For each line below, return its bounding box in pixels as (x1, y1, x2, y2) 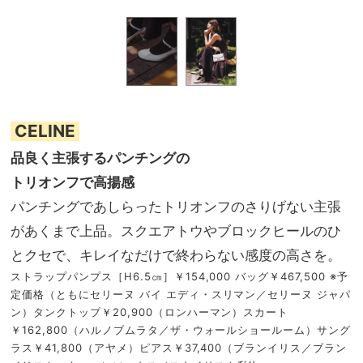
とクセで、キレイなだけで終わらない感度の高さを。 (11, 246, 341, 264)
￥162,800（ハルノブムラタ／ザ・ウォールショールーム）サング (11, 323, 352, 337)
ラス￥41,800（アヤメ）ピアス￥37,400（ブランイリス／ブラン (11, 341, 348, 355)
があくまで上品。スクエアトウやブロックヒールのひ (11, 222, 341, 240)
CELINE (15, 121, 75, 142)
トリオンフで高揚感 (11, 173, 135, 191)
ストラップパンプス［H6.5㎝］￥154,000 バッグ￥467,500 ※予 (11, 270, 349, 284)
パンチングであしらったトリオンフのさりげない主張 (11, 198, 341, 216)
